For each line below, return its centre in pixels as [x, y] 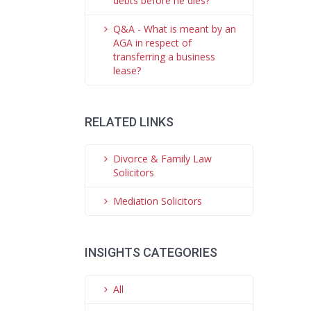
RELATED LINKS [129, 122]
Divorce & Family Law [162, 159]
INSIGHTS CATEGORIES [151, 252]
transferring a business [164, 57]
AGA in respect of [152, 43]
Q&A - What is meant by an [175, 29]
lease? [127, 70]
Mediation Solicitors [158, 201]
